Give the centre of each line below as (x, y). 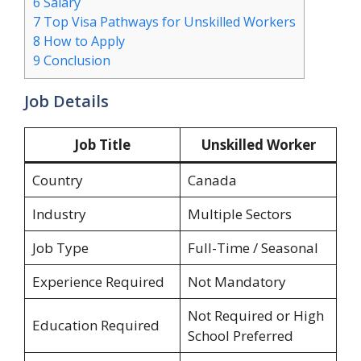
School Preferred (240, 335)
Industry (59, 214)
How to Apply (83, 41)
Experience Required (98, 281)
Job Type (60, 247)
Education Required (95, 325)
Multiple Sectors (239, 214)
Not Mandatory (237, 281)
